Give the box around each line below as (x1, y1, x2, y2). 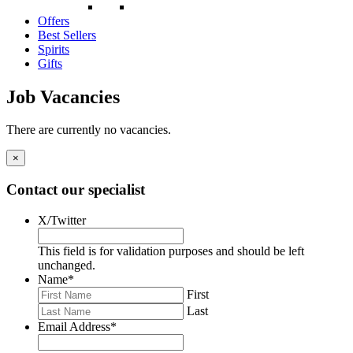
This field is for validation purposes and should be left (38, 243, 304, 258)
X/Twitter (38, 213, 86, 227)
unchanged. (38, 258, 95, 272)
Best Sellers (38, 28, 96, 42)
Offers (38, 13, 69, 28)
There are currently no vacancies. (6, 123, 171, 137)
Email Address (38, 319, 110, 333)
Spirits (38, 42, 69, 56)
